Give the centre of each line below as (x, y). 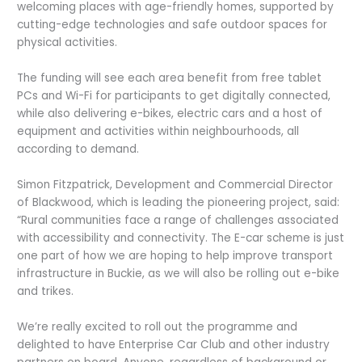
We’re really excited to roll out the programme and (158, 326)
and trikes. (46, 291)
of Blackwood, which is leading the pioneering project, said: (179, 202)
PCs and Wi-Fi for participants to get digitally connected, (174, 96)
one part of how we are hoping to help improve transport (175, 256)
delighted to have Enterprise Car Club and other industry (174, 344)
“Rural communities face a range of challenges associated (178, 220)
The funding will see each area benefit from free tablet (170, 78)
